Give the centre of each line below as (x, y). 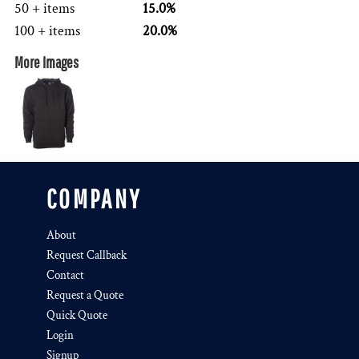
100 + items (47, 31)
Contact (65, 275)
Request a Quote (85, 295)
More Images (46, 62)
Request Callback (87, 255)
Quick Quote (77, 315)
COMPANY (94, 199)
